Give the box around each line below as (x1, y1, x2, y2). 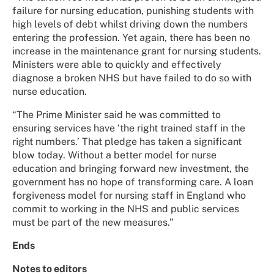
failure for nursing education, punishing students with (12, 5, 254, 17)
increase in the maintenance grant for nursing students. (12, 45, 261, 57)
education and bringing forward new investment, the (12, 163, 249, 175)
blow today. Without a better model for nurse (12, 149, 217, 161)
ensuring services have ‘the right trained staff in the (12, 122, 245, 135)
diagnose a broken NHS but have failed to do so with (12, 72, 251, 84)
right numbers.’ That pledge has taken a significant (12, 136, 242, 148)
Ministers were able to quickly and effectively (12, 59, 221, 71)
